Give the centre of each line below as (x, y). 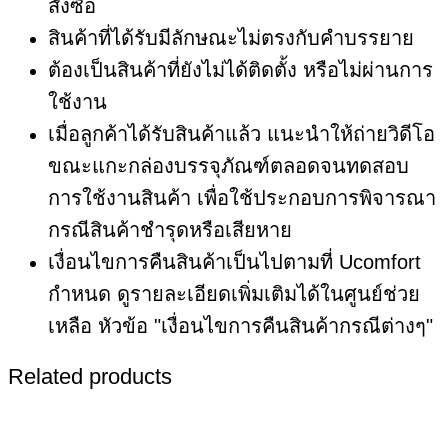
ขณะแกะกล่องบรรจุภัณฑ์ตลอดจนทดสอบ (228, 165)
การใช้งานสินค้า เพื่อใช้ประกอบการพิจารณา (242, 197)
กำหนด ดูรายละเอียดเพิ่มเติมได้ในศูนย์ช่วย (234, 293)
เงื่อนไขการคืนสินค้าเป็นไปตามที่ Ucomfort (234, 261)
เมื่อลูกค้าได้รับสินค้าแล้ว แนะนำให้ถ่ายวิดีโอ (241, 133)
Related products (90, 377)
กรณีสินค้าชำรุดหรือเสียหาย (170, 229)
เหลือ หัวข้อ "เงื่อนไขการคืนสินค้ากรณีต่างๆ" (240, 325)
